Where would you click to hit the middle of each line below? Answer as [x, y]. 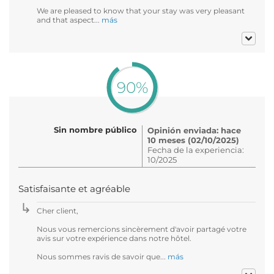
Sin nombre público [95, 129]
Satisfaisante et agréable [74, 189]
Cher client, [57, 210]
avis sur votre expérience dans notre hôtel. [114, 238]
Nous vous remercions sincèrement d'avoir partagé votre [142, 229]
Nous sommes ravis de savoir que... [102, 256]
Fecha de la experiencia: [196, 150]
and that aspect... [69, 20]
